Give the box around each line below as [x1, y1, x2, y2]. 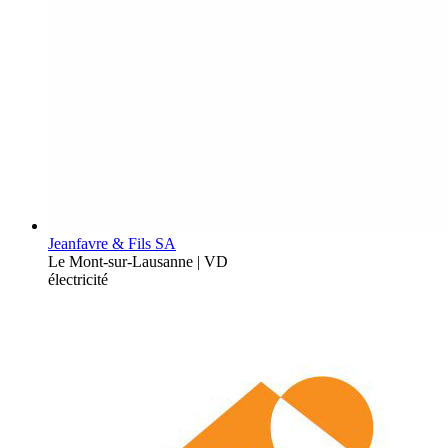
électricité [48, 270, 108, 288]
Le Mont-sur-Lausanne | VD [48, 252, 228, 270]
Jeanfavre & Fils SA [48, 234, 176, 252]
